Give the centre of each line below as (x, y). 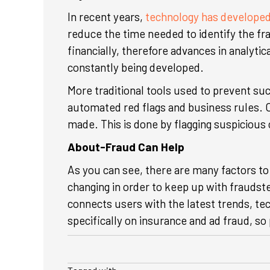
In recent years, (106, 17)
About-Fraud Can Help (126, 147)
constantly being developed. (137, 67)
